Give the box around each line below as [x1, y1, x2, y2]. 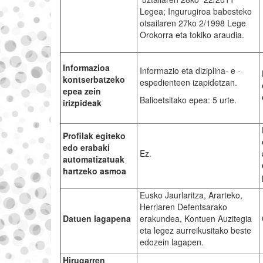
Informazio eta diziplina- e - [139, 65, 241, 77]
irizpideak [62, 97, 102, 109]
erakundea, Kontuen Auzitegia [139, 213, 252, 225]
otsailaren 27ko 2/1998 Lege [139, 17, 246, 29]
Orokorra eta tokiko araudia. [139, 29, 244, 41]
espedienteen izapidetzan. [139, 76, 237, 89]
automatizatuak [62, 153, 124, 166]
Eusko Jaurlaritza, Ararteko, [139, 189, 242, 201]
